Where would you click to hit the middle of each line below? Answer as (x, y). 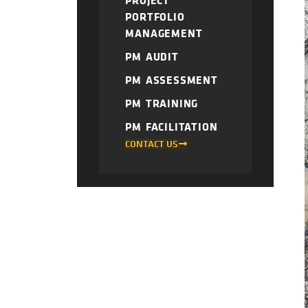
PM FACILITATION (172, 127)
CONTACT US (152, 144)
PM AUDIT (152, 57)
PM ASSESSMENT (172, 80)
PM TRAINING (162, 103)
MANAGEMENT (164, 33)
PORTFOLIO (155, 17)
